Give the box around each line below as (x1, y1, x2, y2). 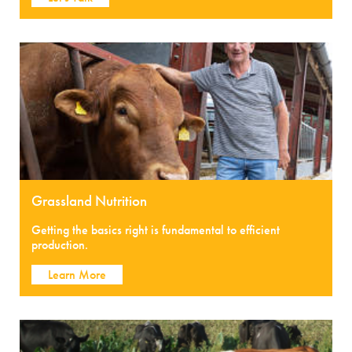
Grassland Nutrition (31, 191, 147, 211)
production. (31, 236, 88, 253)
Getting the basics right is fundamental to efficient (31, 222, 280, 238)
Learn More (48, 266, 106, 283)
